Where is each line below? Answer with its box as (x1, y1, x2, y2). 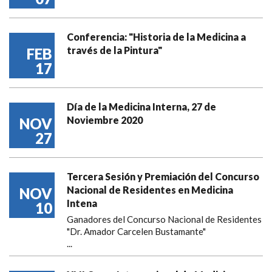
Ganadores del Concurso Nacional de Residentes (67, 214, 262, 225)
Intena (67, 197, 97, 209)
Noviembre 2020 (67, 114, 143, 126)
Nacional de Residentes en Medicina (67, 184, 233, 195)
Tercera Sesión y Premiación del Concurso (67, 171, 259, 182)
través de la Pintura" (67, 44, 162, 56)
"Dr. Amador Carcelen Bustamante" (67, 226, 206, 237)
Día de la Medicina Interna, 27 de (67, 101, 216, 112)
